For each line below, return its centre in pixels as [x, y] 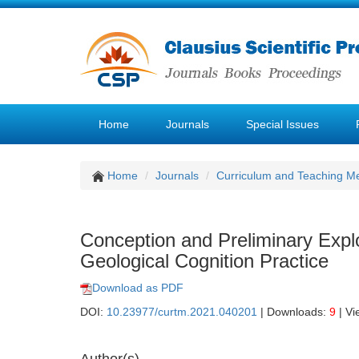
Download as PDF [138, 288]
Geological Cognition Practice [204, 261]
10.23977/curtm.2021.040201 [182, 312]
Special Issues [282, 124]
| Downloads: [293, 312]
